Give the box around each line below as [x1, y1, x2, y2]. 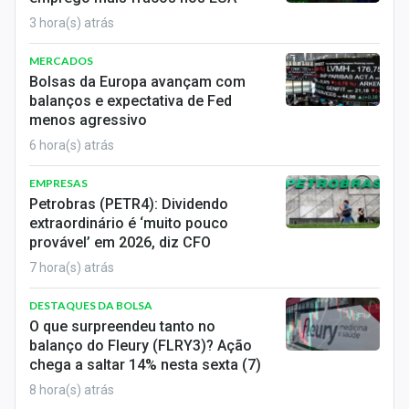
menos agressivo [29, 111, 147, 129]
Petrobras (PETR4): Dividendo [29, 195, 228, 213]
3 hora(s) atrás [29, 16, 114, 30]
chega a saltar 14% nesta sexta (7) [29, 356, 261, 373]
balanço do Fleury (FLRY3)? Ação [29, 337, 252, 354]
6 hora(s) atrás [29, 138, 114, 152]
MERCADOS [29, 54, 93, 68]
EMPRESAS [29, 176, 88, 190]
